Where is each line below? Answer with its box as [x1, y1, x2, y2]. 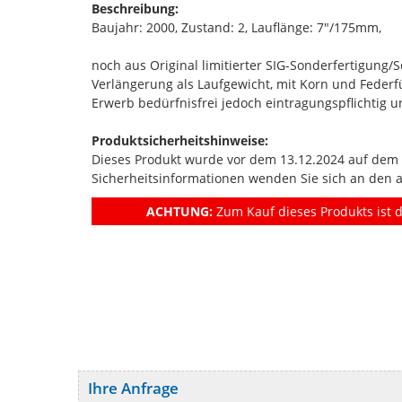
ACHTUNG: [146, 202, 213, 220]
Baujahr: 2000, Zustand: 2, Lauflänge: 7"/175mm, [92, 18, 381, 36]
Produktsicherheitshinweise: [92, 131, 268, 149]
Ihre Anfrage [88, 378, 179, 398]
